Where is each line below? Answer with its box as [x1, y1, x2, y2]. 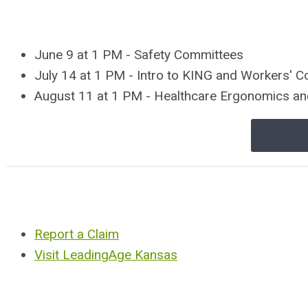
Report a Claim [34, 226, 119, 243]
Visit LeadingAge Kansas [34, 247, 177, 263]
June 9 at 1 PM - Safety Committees [34, 47, 243, 63]
